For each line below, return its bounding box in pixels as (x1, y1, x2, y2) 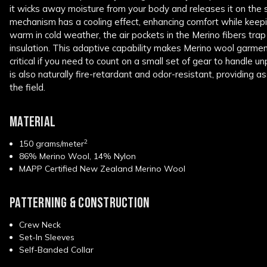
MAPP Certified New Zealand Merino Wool (19, 163, 186, 174)
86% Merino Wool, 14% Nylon (19, 150, 136, 162)
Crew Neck (19, 219, 61, 230)
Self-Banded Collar (19, 244, 94, 255)
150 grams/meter (19, 138, 85, 149)
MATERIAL (10, 113, 55, 131)
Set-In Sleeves (19, 231, 75, 243)
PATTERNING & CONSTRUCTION (10, 194, 150, 212)
